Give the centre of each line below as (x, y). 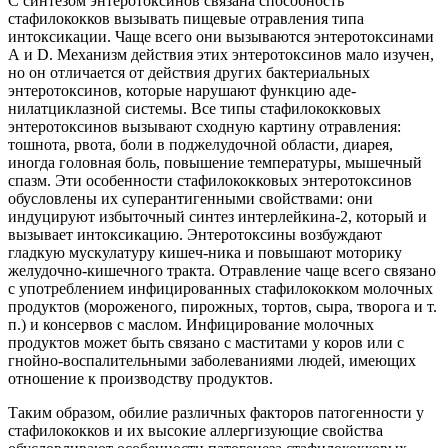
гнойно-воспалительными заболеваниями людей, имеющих (212, 361)
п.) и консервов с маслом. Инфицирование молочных (191, 325)
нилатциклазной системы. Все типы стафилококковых (194, 109)
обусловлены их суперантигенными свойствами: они (190, 199)
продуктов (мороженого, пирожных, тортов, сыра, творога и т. (222, 307)
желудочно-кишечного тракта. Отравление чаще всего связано (222, 271)
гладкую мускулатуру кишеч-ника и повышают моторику (205, 253)
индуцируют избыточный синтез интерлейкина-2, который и (217, 217)
